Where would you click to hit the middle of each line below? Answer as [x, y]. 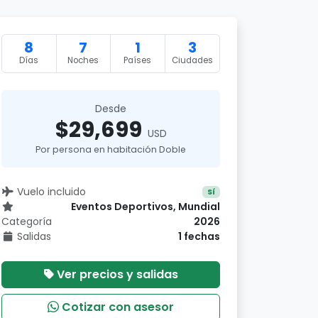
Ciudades [192, 60]
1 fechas [199, 236]
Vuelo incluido [51, 192]
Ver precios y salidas [117, 274]
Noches [83, 60]
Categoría [27, 221]
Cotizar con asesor [118, 307]
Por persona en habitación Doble [111, 149]
